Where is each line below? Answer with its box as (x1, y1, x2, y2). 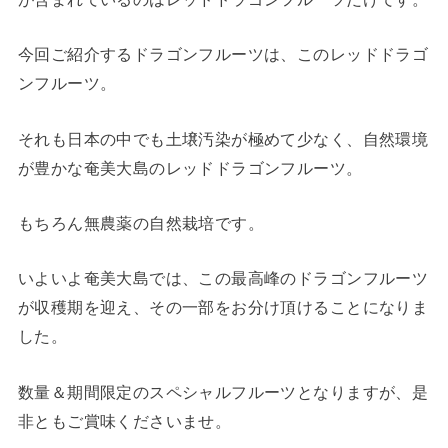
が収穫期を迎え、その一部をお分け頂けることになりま (17, 298, 429, 317)
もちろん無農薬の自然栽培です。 (17, 213, 265, 232)
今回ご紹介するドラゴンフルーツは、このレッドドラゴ (17, 45, 429, 64)
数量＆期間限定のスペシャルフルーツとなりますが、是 (17, 382, 429, 401)
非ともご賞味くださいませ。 (17, 411, 232, 430)
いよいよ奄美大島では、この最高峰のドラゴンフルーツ (17, 269, 429, 288)
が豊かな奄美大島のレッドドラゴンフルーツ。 (17, 158, 363, 177)
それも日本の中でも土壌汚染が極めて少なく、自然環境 (17, 129, 429, 148)
